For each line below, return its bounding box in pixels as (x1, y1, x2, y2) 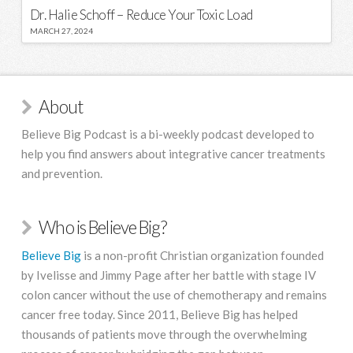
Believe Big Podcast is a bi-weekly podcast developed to (20, 127, 314, 142)
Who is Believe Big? (39, 217, 166, 239)
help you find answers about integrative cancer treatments (20, 147, 325, 162)
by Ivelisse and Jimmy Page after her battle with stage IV (20, 267, 316, 282)
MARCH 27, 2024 (29, 25, 93, 35)
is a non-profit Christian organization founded (80, 247, 324, 262)
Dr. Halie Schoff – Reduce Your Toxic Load (29, 6, 253, 23)
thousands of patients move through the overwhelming (20, 326, 307, 341)
